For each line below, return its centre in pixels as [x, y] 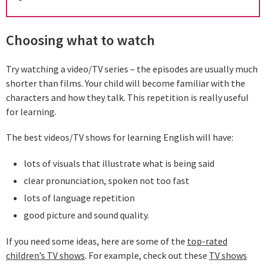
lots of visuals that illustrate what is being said [119, 163]
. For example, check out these [147, 255]
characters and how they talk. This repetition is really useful [127, 97]
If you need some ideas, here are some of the [96, 241]
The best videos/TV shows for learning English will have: [120, 137]
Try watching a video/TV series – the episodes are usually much [132, 69]
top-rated [207, 241]
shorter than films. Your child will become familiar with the [126, 83]
